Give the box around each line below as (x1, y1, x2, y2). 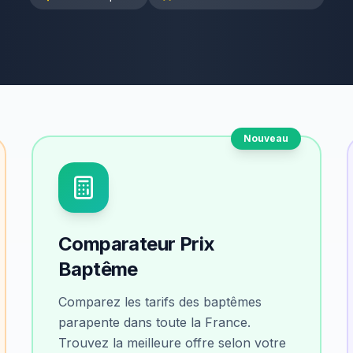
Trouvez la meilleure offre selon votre (58, 335, 286, 351)
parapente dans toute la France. (58, 314, 251, 330)
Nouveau (243, 132, 288, 144)
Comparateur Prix (58, 232, 215, 255)
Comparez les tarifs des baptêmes (58, 294, 262, 310)
